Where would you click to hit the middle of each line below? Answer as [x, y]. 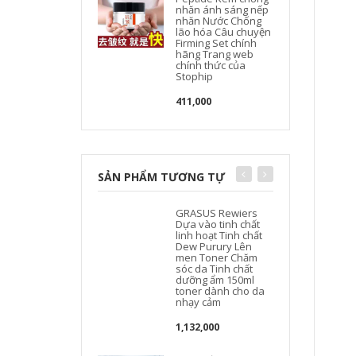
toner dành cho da [221, 290]
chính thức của [211, 65]
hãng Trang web [215, 54]
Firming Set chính [217, 43]
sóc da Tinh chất [215, 268]
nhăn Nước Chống [219, 20]
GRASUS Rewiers [217, 213]
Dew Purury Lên [214, 246]
